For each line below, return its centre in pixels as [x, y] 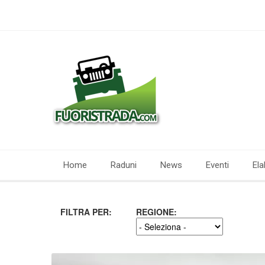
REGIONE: [157, 212]
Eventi [217, 165]
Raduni [124, 165]
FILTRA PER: [86, 212]
